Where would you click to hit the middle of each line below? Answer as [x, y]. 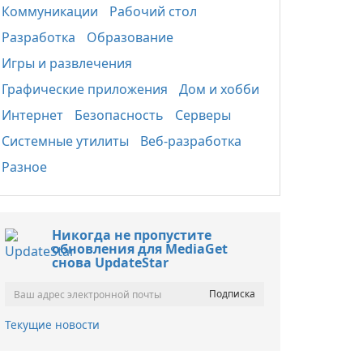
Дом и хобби [219, 89]
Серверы [203, 115]
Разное [24, 167]
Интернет [32, 115]
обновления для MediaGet [140, 249]
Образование [130, 37]
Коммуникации [50, 11]
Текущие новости [52, 325]
